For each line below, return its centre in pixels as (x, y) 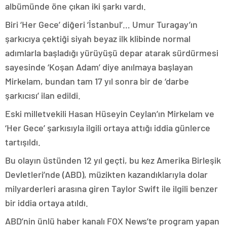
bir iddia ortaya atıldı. (47, 203)
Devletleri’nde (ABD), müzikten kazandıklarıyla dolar (106, 175)
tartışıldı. (23, 142)
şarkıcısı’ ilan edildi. (43, 96)
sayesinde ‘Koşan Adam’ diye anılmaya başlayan (99, 67)
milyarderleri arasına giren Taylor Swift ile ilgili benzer (111, 189)
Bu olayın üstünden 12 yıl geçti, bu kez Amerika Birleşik (113, 160)
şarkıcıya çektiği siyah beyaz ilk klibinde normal (98, 39)
